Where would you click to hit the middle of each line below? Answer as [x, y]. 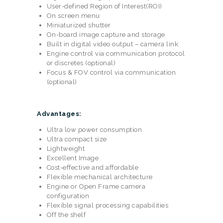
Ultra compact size [77, 139]
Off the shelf [66, 215]
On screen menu [73, 15]
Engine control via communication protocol [115, 53]
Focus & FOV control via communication [111, 72]
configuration [68, 196]
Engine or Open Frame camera [96, 186]
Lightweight [65, 148]
